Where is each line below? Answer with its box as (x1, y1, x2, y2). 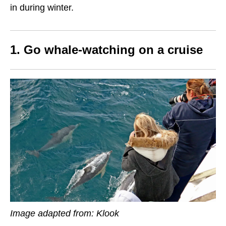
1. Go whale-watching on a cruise (10, 43, 203, 57)
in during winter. (10, 3, 74, 13)
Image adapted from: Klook (10, 208, 119, 218)
